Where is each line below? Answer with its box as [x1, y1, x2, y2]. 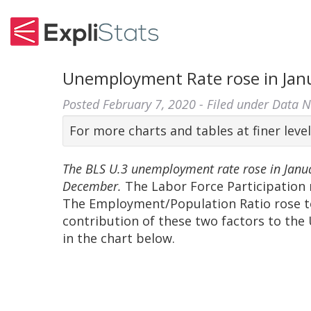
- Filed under [196, 96, 273, 112]
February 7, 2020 [103, 96, 196, 112]
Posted [62, 96, 103, 112]
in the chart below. [62, 230, 176, 246]
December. [62, 178, 126, 194]
